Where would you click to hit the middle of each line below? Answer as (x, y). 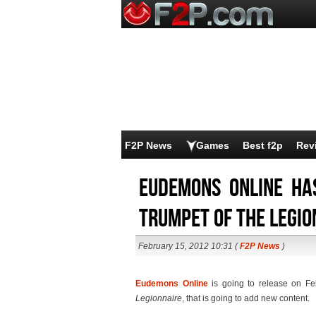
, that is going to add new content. (246, 298)
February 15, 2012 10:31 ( (189, 246)
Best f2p (263, 145)
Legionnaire (159, 298)
